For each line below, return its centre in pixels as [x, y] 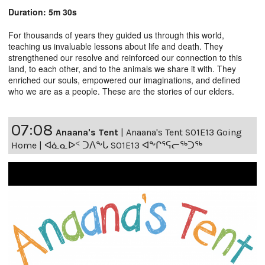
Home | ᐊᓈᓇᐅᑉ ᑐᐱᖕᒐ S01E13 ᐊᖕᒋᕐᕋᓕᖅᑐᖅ [107, 146]
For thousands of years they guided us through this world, [116, 35]
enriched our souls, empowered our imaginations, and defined [124, 80]
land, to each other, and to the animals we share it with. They [122, 69]
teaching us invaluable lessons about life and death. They [116, 46]
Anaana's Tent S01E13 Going [184, 132]
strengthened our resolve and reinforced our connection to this [125, 58]
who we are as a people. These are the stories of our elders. [121, 91]
